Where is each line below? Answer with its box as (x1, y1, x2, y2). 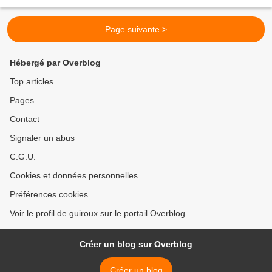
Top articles (10, 76, 53, 87)
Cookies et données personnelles (10, 171, 138, 181)
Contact (10, 114, 39, 124)
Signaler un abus (10, 133, 75, 143)
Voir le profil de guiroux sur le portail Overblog (10, 208, 185, 219)
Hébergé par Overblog (10, 58, 101, 68)
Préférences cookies (10, 189, 88, 200)
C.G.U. (10, 152, 36, 162)
